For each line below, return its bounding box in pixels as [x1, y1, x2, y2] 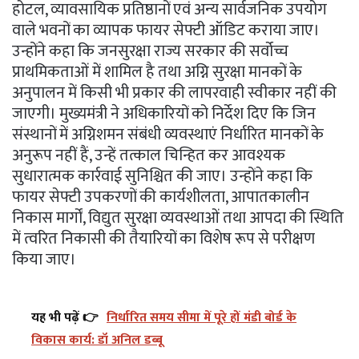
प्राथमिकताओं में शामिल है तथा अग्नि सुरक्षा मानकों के [12, 58, 302, 86]
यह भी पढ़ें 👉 [31, 306, 99, 329]
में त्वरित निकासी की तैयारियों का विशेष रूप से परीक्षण [12, 224, 315, 252]
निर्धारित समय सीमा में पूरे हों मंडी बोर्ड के [107, 306, 296, 329]
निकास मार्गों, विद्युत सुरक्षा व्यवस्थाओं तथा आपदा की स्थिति [12, 204, 344, 232]
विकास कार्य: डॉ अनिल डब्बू [31, 329, 163, 351]
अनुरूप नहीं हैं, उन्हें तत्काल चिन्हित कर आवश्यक [12, 141, 285, 169]
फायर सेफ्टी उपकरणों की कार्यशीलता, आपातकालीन [12, 183, 309, 211]
